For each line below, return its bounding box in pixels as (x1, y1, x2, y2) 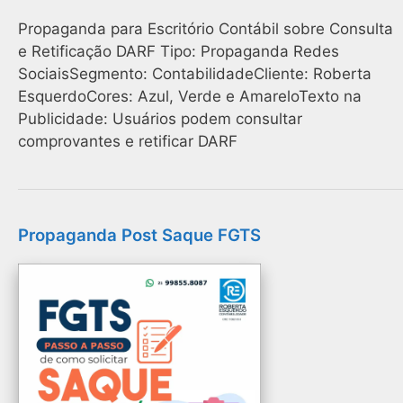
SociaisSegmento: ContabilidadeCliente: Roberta (18, 64, 372, 83)
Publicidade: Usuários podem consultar (18, 109, 302, 128)
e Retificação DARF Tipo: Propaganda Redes (18, 41, 339, 60)
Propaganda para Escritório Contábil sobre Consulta (18, 19, 393, 38)
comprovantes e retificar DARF (18, 131, 237, 150)
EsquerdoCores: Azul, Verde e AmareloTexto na (18, 86, 362, 105)
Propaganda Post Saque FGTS (18, 224, 261, 246)
